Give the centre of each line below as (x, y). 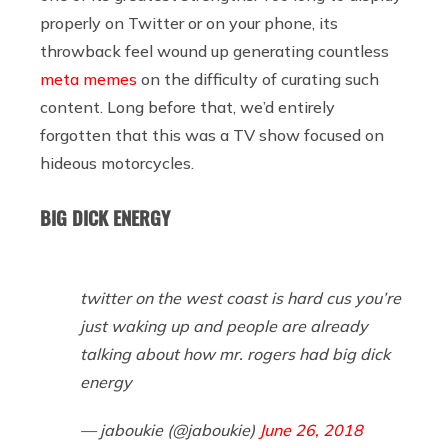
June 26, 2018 (311, 429)
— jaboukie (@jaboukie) (169, 429)
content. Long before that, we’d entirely (187, 106)
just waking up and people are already (224, 325)
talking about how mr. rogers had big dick (235, 353)
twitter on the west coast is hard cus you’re (240, 297)
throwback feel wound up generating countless (214, 50)
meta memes (88, 78)
